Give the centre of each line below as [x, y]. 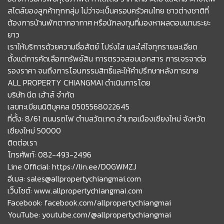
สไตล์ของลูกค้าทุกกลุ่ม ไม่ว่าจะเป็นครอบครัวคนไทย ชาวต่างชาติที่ [108, 10]
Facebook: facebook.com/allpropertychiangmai [89, 202]
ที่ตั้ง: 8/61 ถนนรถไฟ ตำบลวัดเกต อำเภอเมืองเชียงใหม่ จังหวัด [106, 118]
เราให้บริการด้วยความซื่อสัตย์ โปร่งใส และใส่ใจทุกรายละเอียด [102, 46]
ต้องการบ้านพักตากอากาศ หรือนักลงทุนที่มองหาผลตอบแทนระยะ [109, 22]
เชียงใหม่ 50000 [34, 130]
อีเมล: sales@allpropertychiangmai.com [74, 178]
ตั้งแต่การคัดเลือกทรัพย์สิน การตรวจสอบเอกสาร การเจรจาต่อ [107, 58]
